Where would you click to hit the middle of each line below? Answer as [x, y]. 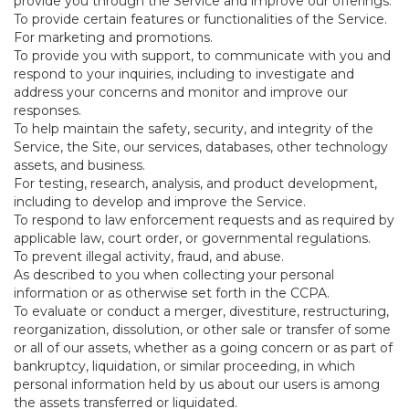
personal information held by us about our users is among [197, 384]
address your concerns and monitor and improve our [181, 92]
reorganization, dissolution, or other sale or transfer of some [202, 330]
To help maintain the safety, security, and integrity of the [194, 129]
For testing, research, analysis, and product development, [195, 184]
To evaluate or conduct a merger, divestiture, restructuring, [201, 311]
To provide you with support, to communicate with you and [202, 56]
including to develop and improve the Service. [160, 202]
